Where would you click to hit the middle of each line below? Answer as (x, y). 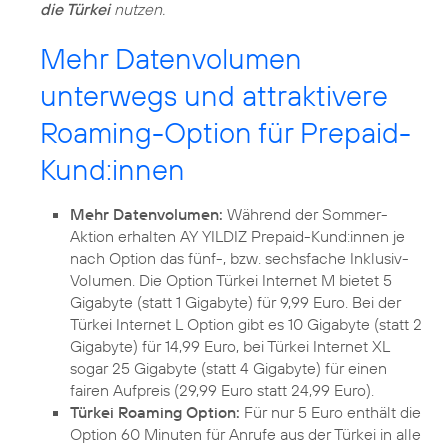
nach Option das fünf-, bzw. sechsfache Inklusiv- (239, 257)
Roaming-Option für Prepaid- (225, 132)
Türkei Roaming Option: (155, 411)
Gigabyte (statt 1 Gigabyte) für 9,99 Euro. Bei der (235, 301)
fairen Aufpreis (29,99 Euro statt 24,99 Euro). (222, 389)
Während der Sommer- (305, 213)
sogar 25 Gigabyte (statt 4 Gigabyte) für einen (228, 367)
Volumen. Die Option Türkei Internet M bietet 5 (231, 279)
